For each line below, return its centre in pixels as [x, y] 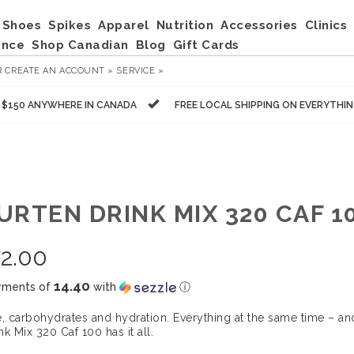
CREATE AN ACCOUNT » [59, 71]
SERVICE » [140, 71]
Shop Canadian [80, 45]
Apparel [124, 25]
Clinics [326, 25]
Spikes [70, 25]
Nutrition [185, 25]
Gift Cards [206, 45]
